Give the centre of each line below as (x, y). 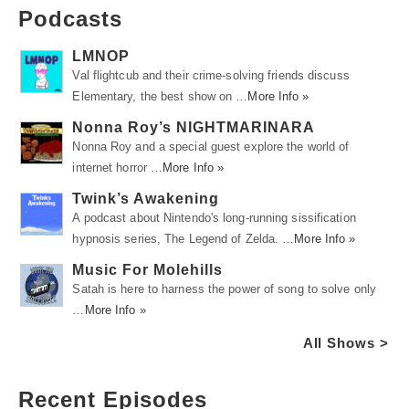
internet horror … (118, 167)
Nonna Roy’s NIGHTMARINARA (194, 127)
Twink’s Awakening (146, 198)
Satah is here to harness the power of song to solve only (225, 288)
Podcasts (70, 18)
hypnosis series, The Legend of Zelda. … (184, 238)
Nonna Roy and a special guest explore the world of (211, 146)
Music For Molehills (148, 269)
